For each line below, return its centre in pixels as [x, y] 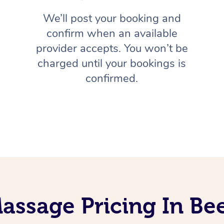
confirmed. [112, 79]
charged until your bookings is [112, 64]
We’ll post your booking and [112, 19]
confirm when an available [112, 34]
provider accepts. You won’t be [112, 49]
